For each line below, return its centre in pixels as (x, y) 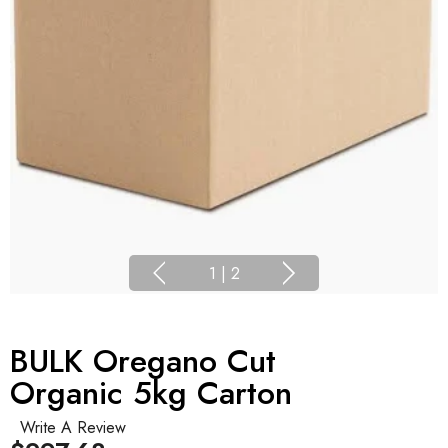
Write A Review (73, 428)
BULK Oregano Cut (143, 361)
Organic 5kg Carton (151, 393)
